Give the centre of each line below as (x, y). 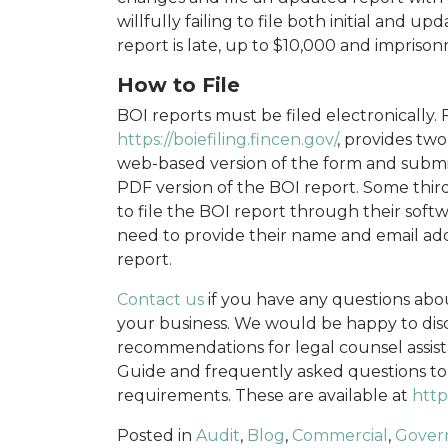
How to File (178, 85)
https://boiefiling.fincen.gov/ (227, 140)
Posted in (156, 436)
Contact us (160, 300)
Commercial (340, 436)
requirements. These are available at (264, 396)
